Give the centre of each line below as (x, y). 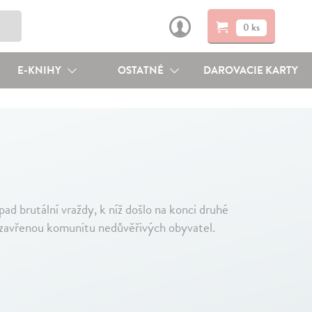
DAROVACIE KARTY (251, 70)
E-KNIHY (40, 70)
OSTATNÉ (142, 70)
